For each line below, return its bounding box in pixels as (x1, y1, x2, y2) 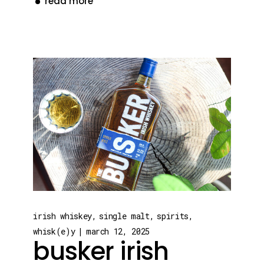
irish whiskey (33, 210, 92, 222)
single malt (99, 210, 150, 222)
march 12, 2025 (85, 226, 150, 237)
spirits (157, 210, 189, 222)
